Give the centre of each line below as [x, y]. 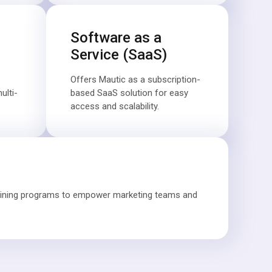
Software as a [116, 38]
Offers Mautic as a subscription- [135, 80]
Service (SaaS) [119, 55]
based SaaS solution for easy [129, 93]
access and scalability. [115, 106]
